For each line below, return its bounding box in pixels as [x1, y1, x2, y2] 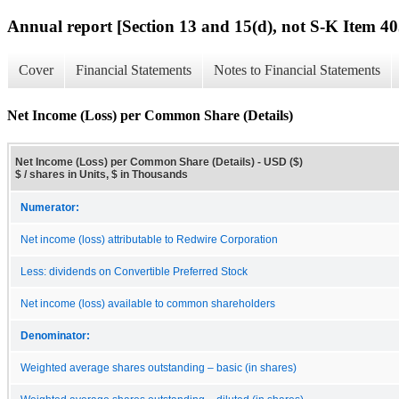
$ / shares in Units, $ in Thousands [15, 167, 188, 181]
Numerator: [20, 201, 79, 213]
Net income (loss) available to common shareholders [20, 297, 275, 309]
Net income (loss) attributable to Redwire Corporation [20, 233, 278, 245]
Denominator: [20, 330, 90, 341]
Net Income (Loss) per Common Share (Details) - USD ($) [15, 155, 303, 168]
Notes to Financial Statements [214, 62, 380, 78]
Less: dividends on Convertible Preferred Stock [20, 265, 248, 277]
